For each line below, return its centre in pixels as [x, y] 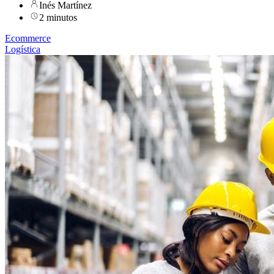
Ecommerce [28, 38]
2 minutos [58, 17]
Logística [23, 49]
